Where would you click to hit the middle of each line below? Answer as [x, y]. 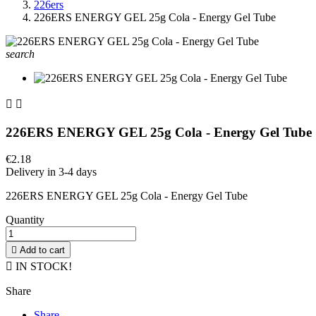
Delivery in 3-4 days [51, 172]
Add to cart [42, 250]
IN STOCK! [42, 267]
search [20, 54]
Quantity [25, 220]
